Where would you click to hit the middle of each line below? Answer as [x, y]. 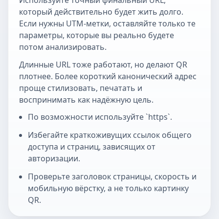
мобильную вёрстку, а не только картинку [108, 188]
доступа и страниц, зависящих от [91, 146]
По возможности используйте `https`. [100, 117]
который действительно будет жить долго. [101, 12]
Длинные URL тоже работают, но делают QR [103, 64]
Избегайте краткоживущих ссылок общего [109, 135]
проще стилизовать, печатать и [80, 88]
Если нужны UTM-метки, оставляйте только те [107, 24]
